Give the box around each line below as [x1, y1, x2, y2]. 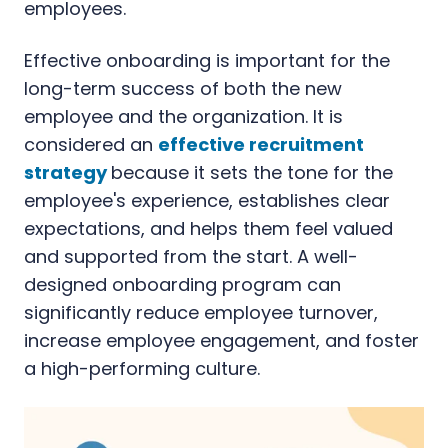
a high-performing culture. [24, 355, 260, 381]
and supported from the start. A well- [24, 243, 358, 269]
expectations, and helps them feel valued [24, 215, 393, 241]
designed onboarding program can [24, 271, 341, 297]
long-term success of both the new [24, 75, 342, 101]
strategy [24, 159, 111, 185]
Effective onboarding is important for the [24, 47, 390, 73]
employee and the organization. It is [24, 103, 343, 129]
